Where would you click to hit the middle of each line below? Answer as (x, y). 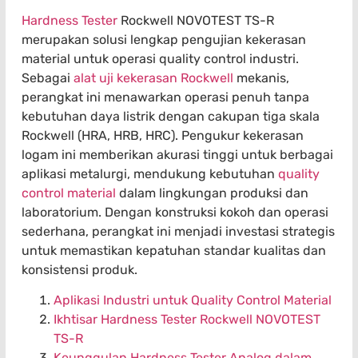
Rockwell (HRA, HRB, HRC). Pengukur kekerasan (163, 135)
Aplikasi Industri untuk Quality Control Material (193, 300)
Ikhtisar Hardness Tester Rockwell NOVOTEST (187, 320)
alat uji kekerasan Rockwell (153, 78)
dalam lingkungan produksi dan (212, 193)
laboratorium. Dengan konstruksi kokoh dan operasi (175, 212)
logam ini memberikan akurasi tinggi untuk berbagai (177, 155)
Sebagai (48, 78)
